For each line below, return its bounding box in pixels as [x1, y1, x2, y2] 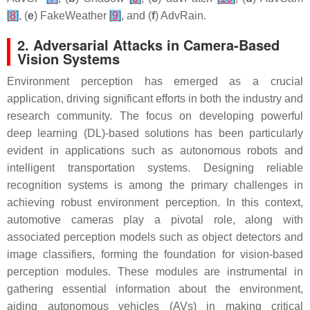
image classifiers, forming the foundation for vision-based [7, 248, 303, 260]
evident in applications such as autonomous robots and [7, 144, 303, 156]
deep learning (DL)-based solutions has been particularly [7, 127, 303, 139]
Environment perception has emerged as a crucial [7, 75, 303, 87]
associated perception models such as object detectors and [7, 230, 303, 243]
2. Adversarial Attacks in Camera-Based [17, 34, 280, 55]
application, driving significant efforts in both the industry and [7, 92, 303, 104]
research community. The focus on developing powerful [7, 109, 303, 122]
